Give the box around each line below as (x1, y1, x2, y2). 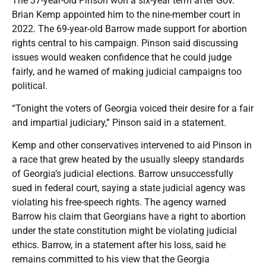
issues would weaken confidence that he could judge (12, 51, 232, 63)
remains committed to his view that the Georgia (12, 253, 210, 265)
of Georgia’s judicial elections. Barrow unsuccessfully (12, 167, 233, 179)
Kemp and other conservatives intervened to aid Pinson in (12, 139, 252, 151)
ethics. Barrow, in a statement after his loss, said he (12, 239, 226, 251)
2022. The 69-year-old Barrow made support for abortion (12, 23, 247, 34)
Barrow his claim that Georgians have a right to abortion (12, 210, 246, 222)
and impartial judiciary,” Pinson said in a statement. (12, 116, 226, 128)
